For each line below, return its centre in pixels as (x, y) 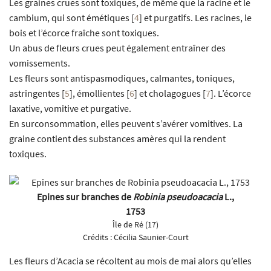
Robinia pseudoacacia (178, 197)
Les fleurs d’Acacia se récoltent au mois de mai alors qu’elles (130, 261)
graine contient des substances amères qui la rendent (117, 138)
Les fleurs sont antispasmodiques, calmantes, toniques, (122, 78)
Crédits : (98, 237)
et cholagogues (169, 93)
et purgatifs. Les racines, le (197, 17)
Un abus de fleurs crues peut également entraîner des (117, 47)
